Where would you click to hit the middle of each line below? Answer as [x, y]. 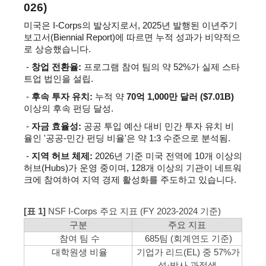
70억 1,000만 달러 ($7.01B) [180, 97]
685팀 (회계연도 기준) [187, 238]
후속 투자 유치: [62, 97]
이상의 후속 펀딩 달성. [69, 109]
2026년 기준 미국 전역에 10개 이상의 [167, 156]
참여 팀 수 [78, 238]
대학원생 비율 [78, 252]
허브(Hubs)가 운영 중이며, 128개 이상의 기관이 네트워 [133, 168]
